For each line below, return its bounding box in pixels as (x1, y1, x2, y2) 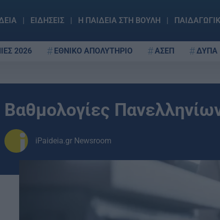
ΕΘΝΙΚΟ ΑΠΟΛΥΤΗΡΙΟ (54, 46, 133, 55)
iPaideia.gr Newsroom (35, 136, 111, 145)
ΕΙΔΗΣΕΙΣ (30, 16, 64, 25)
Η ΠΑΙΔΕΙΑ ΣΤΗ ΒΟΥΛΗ (78, 16, 161, 25)
